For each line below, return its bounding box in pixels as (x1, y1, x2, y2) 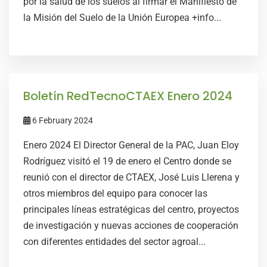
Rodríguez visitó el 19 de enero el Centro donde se (23, 156, 231, 167)
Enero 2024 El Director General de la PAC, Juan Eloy (23, 139, 239, 151)
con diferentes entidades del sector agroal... (23, 236, 206, 247)
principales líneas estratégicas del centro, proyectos (23, 204, 239, 215)
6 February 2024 (30, 116, 93, 125)
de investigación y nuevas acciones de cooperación (23, 220, 238, 231)
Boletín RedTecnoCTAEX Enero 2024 (23, 88, 232, 104)
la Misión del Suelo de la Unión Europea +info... (23, 12, 221, 23)
